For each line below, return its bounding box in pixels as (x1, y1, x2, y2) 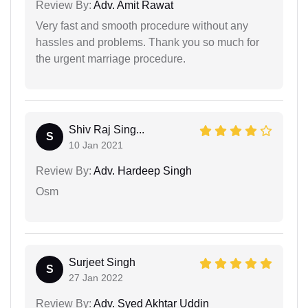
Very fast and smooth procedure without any (36, 19, 248, 32)
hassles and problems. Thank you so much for (36, 36, 259, 48)
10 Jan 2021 (69, 139, 123, 151)
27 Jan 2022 (69, 272, 123, 283)
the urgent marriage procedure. (36, 52, 186, 65)
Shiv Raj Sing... (69, 123, 144, 135)
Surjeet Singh (69, 256, 135, 268)
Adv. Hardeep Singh (91, 164, 192, 177)
